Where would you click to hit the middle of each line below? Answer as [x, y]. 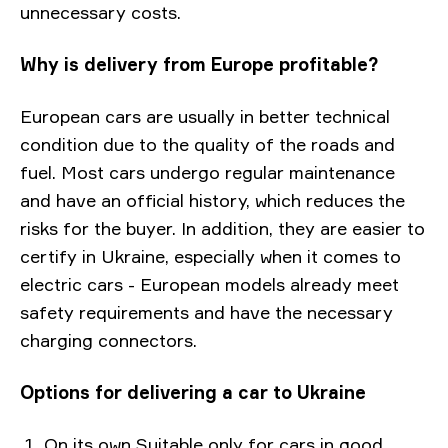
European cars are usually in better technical [205, 116]
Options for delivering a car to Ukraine [193, 392]
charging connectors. [108, 340]
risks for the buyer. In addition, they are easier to [222, 228]
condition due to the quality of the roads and [207, 144]
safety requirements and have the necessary [206, 312]
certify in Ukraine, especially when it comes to [210, 256]
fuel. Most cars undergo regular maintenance [207, 172]
